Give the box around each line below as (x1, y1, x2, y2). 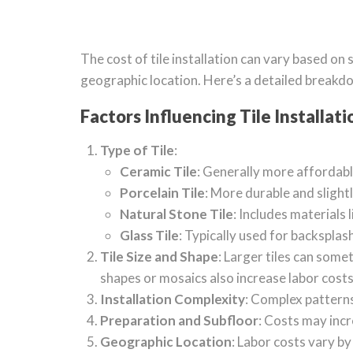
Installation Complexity (100, 291, 245, 307)
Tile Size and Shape (100, 248, 218, 265)
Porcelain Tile (120, 184, 205, 201)
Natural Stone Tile (120, 206, 233, 222)
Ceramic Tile (120, 163, 197, 180)
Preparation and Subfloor (100, 312, 258, 329)
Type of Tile (100, 142, 174, 158)
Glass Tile (120, 227, 179, 243)
